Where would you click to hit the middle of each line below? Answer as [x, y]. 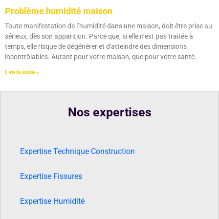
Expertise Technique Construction [77, 152]
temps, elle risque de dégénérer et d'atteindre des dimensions [96, 47]
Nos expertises [109, 112]
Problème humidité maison [59, 11]
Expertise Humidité [52, 201]
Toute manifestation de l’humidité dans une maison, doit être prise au [109, 26]
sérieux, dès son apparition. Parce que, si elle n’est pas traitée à [99, 36]
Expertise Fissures [51, 176]
